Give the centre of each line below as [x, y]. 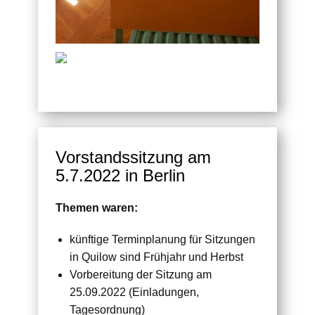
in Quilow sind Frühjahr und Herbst [156, 257]
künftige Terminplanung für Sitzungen [162, 239]
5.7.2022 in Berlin [120, 175]
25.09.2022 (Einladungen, [134, 292]
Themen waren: [97, 207]
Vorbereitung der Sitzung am [141, 274]
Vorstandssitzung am [133, 157]
